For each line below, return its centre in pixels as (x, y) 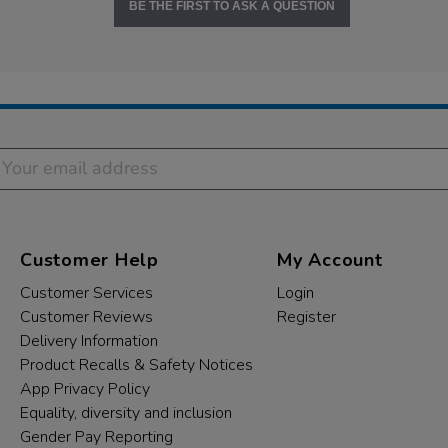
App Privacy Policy (85, 389)
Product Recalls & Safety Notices (136, 365)
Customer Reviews (86, 317)
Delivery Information (89, 341)
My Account (330, 260)
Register (306, 317)
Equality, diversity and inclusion (126, 413)
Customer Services (86, 293)
